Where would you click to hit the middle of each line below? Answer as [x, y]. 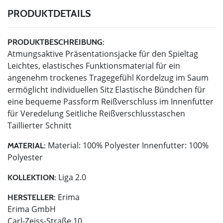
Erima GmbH [32, 209]
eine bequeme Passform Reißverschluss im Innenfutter [111, 102]
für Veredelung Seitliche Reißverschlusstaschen [96, 114]
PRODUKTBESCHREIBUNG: [56, 42]
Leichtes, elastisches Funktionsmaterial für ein [94, 66]
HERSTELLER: [32, 198]
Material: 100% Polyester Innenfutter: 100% [127, 146]
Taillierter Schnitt [40, 126]
